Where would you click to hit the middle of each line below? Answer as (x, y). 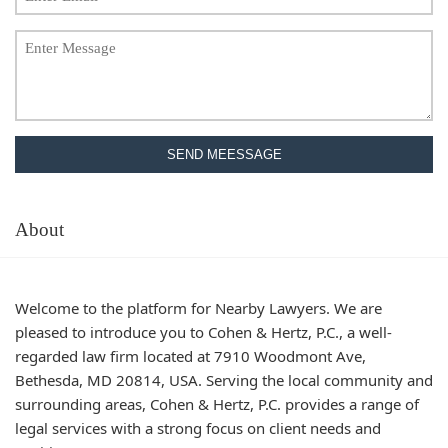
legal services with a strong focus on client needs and (198, 427)
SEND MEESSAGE (224, 154)
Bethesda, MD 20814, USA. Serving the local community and (224, 379)
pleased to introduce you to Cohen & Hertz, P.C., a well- (203, 331)
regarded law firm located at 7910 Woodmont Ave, (190, 355)
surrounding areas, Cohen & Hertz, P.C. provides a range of (217, 403)
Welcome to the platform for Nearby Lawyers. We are (198, 307)
